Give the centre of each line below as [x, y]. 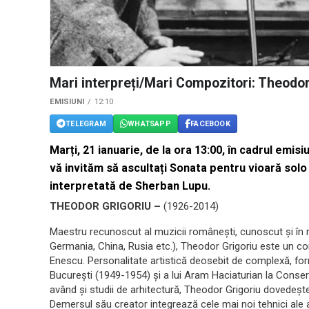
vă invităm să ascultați [110, 168]
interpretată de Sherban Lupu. [130, 186]
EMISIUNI [67, 102]
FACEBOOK [210, 123]
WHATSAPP [149, 123]
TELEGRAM [86, 123]
